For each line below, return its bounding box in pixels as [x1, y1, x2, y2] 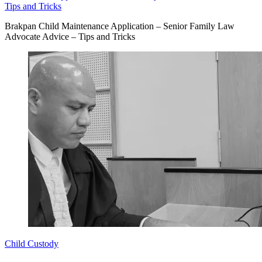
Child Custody [5, 238, 58, 249]
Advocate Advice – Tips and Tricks [5, 31, 135, 42]
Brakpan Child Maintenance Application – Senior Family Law [5, 20, 235, 31]
